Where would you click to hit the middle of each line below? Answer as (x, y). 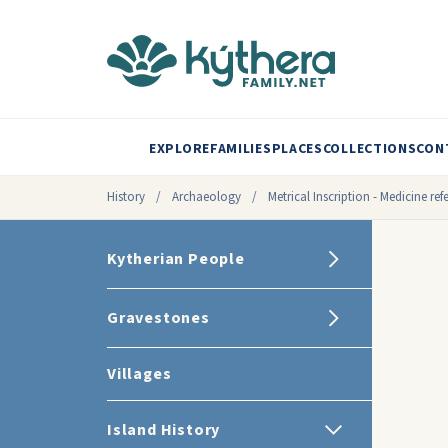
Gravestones (158, 318)
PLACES (297, 149)
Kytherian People (176, 259)
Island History (164, 430)
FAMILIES (240, 149)
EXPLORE (179, 149)
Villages (139, 374)
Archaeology (206, 197)
